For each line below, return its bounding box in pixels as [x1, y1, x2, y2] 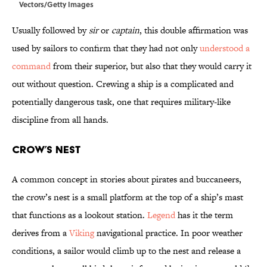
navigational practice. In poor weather [94, 226, 243, 240]
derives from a [12, 226, 69, 240]
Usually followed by [12, 24, 89, 37]
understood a [200, 42, 250, 55]
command [12, 60, 51, 73]
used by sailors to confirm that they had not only [12, 42, 200, 55]
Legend [147, 209, 175, 222]
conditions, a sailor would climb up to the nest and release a [12, 244, 241, 257]
